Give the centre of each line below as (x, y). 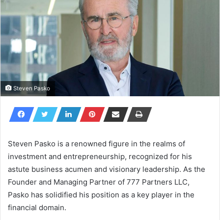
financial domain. (37, 208)
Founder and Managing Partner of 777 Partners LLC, (99, 182)
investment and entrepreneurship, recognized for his (100, 157)
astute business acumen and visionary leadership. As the (107, 169)
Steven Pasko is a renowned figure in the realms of (96, 144)
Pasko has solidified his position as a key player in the (101, 195)
